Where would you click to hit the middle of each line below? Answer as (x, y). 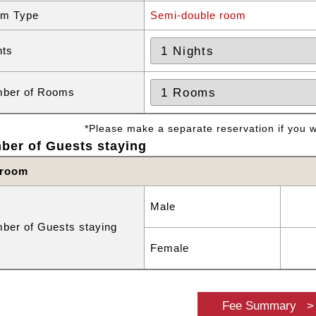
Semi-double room (198, 16)
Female (170, 248)
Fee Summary (259, 306)
